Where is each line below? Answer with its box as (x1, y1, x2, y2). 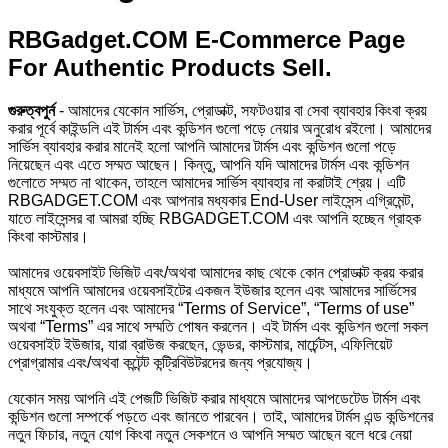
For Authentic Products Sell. (8, 53, 332, 81)
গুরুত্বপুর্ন (8, 101, 55, 119)
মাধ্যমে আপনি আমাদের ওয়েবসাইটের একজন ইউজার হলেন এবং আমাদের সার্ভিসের (8, 281, 416, 299)
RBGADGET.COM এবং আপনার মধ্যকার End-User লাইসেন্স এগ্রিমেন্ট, (8, 191, 414, 209)
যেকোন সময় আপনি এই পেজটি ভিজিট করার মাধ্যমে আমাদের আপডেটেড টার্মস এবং (8, 389, 421, 407)
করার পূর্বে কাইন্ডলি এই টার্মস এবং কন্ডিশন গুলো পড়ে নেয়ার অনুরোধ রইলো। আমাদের (8, 119, 431, 137)
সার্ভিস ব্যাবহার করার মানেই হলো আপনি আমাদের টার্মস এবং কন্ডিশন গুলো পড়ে (8, 137, 396, 155)
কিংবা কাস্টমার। (8, 227, 89, 245)
